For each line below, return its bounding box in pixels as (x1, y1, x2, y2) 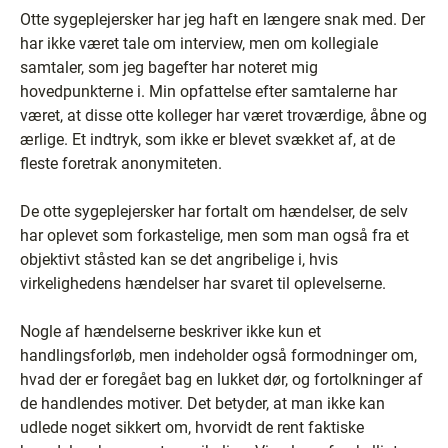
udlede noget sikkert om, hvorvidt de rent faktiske (20, 418, 364, 437)
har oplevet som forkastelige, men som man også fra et (20, 226, 409, 245)
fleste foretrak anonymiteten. (20, 154, 222, 173)
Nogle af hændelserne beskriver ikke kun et (20, 322, 321, 341)
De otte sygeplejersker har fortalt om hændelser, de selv (20, 202, 408, 221)
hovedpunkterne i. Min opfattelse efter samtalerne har (20, 82, 397, 101)
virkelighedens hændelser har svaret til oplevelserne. (20, 274, 386, 293)
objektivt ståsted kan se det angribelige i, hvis (20, 250, 338, 269)
